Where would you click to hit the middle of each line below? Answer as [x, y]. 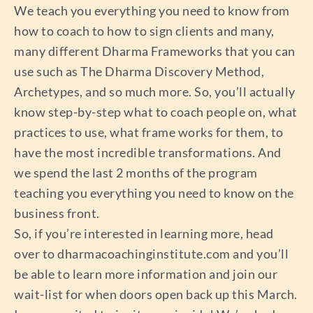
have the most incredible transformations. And [148, 152]
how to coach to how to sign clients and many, [144, 30]
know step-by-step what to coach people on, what [156, 111]
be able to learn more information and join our [146, 274]
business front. [57, 213]
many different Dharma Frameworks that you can [155, 51]
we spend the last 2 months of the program [136, 172]
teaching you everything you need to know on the [154, 192]
